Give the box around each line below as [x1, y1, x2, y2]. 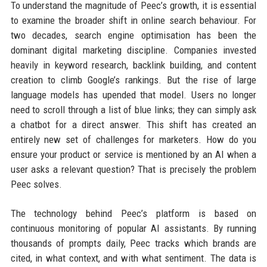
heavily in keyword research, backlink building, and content [10, 59, 257, 71]
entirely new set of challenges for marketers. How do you [10, 133, 257, 145]
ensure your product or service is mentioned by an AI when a [10, 148, 257, 160]
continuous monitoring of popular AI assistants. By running [10, 222, 257, 234]
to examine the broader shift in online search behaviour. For [10, 14, 257, 26]
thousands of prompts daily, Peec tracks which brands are [10, 237, 257, 249]
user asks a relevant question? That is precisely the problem [10, 163, 257, 175]
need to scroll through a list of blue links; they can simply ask [10, 104, 257, 116]
